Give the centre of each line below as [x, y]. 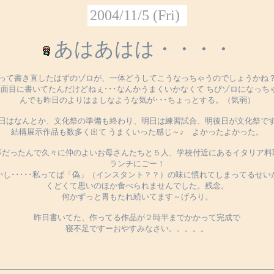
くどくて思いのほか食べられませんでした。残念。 [137, 186]
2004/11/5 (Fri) [135, 15]
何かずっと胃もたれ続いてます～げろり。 [137, 197]
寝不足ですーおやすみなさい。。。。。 [137, 228]
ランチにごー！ [137, 164]
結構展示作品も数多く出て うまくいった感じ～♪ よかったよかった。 [137, 132]
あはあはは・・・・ [143, 49]
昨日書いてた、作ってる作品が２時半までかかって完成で [137, 217]
